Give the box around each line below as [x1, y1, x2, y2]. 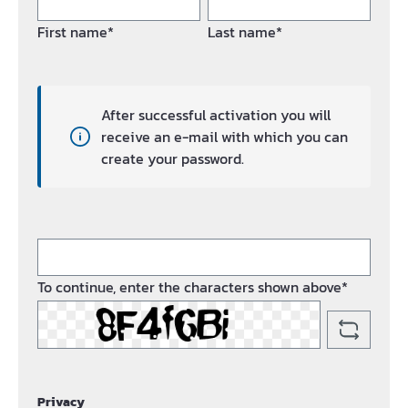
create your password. [101, 148, 244, 169]
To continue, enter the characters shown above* [37, 276, 348, 298]
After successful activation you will [101, 104, 331, 126]
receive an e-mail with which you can [101, 126, 348, 148]
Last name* [208, 21, 282, 43]
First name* [37, 21, 114, 43]
